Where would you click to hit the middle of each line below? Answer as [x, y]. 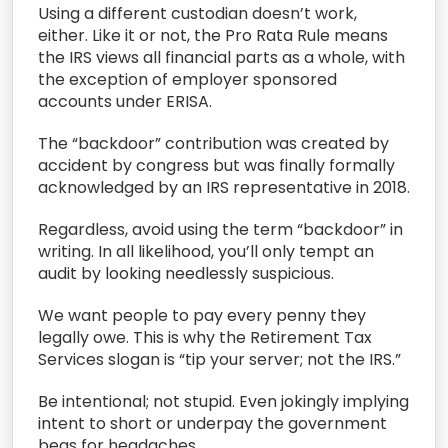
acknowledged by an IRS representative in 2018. [224, 187]
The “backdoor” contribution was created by [213, 143]
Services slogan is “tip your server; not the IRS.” [219, 359]
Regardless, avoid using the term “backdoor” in [220, 229]
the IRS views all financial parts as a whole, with [221, 57]
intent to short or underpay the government [212, 423]
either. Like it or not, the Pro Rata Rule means [213, 35]
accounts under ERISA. [125, 101]
